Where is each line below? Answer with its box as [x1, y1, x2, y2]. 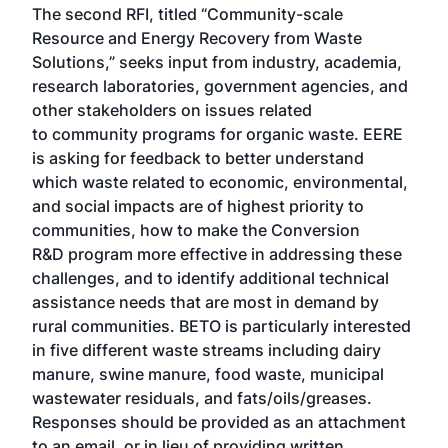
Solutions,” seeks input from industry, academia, [32, 52, 402, 72]
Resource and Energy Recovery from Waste [32, 28, 362, 48]
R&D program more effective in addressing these [32, 244, 402, 264]
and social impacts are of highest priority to [32, 196, 364, 216]
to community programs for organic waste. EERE [32, 124, 403, 144]
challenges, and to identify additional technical [32, 268, 389, 288]
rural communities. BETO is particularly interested [32, 316, 411, 336]
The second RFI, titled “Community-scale [32, 4, 343, 24]
